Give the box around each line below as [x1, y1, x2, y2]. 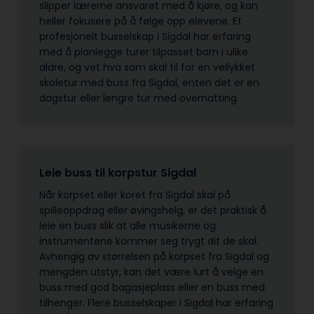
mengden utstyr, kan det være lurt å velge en [39, 264, 264, 279]
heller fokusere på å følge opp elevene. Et [39, 13, 242, 28]
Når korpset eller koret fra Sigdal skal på [39, 187, 231, 202]
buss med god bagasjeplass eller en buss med [39, 280, 265, 294]
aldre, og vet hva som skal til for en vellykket [39, 60, 255, 74]
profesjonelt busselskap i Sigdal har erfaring [39, 29, 251, 43]
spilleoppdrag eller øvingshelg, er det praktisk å [39, 203, 266, 217]
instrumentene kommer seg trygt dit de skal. [39, 233, 259, 248]
